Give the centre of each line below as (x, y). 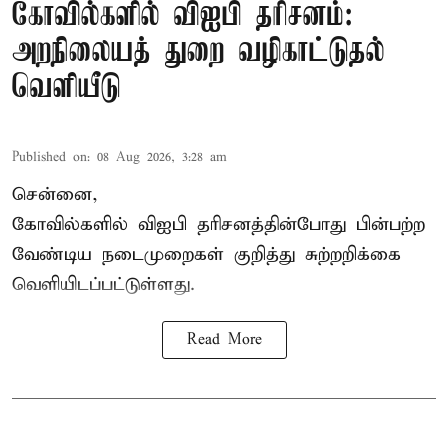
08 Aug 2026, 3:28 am (162, 158)
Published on (49, 158)
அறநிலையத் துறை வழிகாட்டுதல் (198, 53)
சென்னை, (55, 195)
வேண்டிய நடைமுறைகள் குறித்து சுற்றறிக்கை (206, 255)
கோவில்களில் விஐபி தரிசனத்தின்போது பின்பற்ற (218, 225)
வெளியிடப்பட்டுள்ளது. (103, 285)
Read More (224, 340)
